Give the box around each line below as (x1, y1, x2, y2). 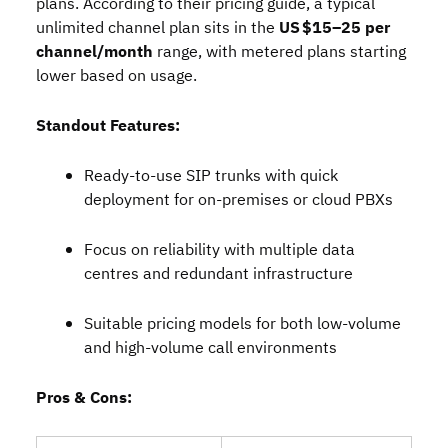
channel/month (36, 40, 153, 64)
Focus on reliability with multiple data (84, 238, 355, 262)
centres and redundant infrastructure (84, 262, 353, 286)
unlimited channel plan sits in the (36, 16, 279, 40)
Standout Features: (36, 114, 180, 138)
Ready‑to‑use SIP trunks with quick (84, 164, 338, 188)
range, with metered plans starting (153, 40, 406, 64)
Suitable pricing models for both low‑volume (84, 312, 401, 336)
